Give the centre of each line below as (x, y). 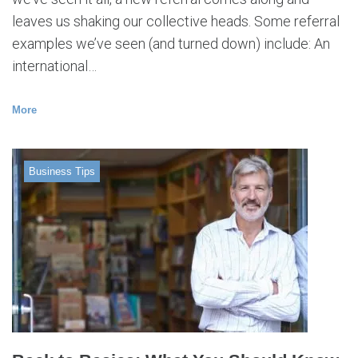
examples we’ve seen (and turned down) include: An (171, 44)
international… (54, 66)
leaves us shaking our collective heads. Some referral (176, 22)
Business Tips (62, 172)
